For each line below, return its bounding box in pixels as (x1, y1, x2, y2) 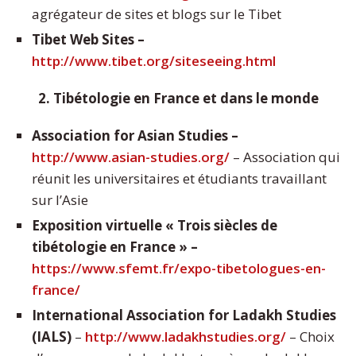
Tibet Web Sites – (32, 30, 145, 49)
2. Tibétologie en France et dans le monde (37, 89, 319, 108)
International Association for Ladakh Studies (32, 306, 336, 325)
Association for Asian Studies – (32, 126, 238, 145)
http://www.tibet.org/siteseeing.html (32, 52, 276, 71)
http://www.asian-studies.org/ (32, 148, 230, 167)
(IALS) (32, 327, 75, 346)
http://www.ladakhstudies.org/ (85, 327, 286, 346)
